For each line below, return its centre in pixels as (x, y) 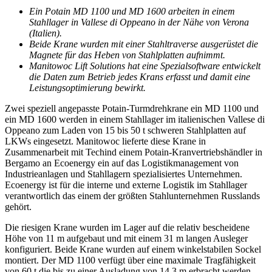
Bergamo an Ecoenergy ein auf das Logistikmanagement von (122, 163)
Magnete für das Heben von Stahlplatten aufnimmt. (127, 55)
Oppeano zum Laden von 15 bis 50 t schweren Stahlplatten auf (125, 131)
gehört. (18, 207)
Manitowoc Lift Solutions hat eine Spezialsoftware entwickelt (145, 66)
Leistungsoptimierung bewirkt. (87, 88)
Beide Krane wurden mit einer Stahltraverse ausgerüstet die (144, 44)
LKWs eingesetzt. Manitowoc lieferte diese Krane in (105, 141)
